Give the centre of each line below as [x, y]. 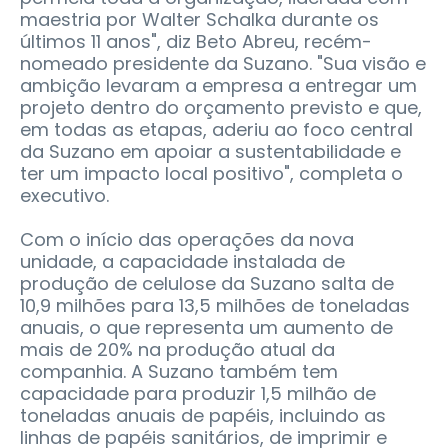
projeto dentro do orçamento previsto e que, [221, 107]
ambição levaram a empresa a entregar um [218, 85]
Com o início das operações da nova [187, 239]
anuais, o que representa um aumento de [206, 327]
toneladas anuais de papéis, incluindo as [203, 415]
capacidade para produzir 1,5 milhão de [198, 393]
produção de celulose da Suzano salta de [207, 283]
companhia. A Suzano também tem [179, 371]
